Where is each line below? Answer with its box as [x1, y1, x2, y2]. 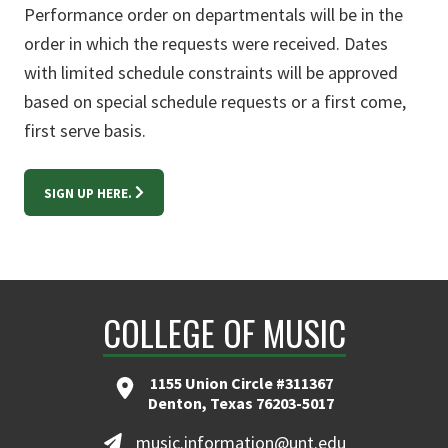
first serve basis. [24, 119, 146, 143]
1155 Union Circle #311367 [149, 373, 333, 394]
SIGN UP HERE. [44, 185, 132, 203]
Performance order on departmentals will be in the [24, 3, 403, 27]
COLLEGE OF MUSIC [102, 307, 346, 359]
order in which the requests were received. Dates [24, 32, 388, 56]
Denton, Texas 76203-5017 [148, 393, 334, 414]
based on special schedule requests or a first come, [24, 90, 406, 114]
